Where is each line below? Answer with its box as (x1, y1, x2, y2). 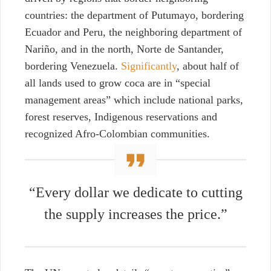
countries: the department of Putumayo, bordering (25, 9, 244, 22)
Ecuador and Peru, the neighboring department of (25, 26, 242, 39)
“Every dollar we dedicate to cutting (28, 184, 243, 201)
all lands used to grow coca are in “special (25, 77, 211, 90)
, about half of (177, 60, 239, 73)
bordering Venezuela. (25, 60, 121, 73)
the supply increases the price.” (44, 206, 227, 223)
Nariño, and (25, 43, 77, 56)
